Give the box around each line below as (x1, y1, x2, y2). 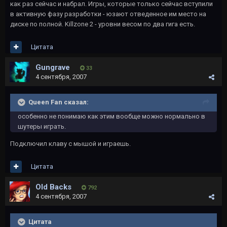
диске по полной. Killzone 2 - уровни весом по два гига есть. (10, 20, 195, 28)
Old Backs (35, 182, 71, 192)
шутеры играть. (18, 123, 66, 130)
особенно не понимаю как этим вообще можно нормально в (18, 112, 205, 120)
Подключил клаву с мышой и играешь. (10, 140, 131, 147)
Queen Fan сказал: (28, 98, 89, 106)
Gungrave (35, 63, 70, 72)
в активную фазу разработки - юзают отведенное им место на (10, 10, 206, 18)
